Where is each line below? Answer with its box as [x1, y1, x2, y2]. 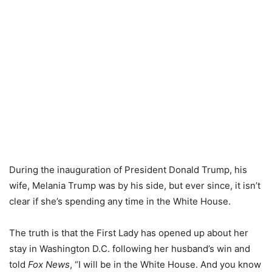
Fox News [28, 259, 70, 271]
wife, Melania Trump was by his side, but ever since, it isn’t [9, 180, 260, 192]
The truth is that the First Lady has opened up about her [9, 227, 248, 239]
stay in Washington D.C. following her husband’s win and [9, 243, 250, 255]
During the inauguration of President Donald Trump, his [9, 164, 247, 176]
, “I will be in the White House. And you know [70, 259, 261, 271]
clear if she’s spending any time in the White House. [9, 195, 231, 208]
